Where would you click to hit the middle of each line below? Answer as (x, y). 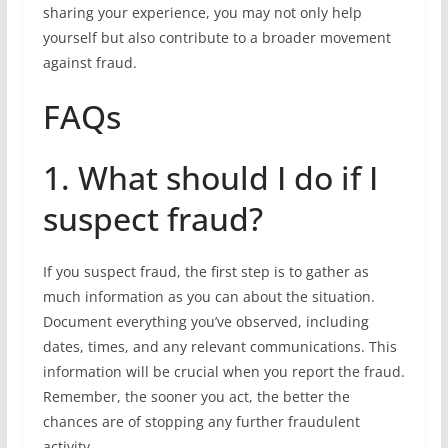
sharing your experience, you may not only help (202, 12)
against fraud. (89, 62)
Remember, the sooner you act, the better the (196, 396)
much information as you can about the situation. (208, 296)
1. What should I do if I (210, 177)
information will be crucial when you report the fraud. (223, 371)
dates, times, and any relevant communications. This (219, 346)
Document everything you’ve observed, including (205, 321)
